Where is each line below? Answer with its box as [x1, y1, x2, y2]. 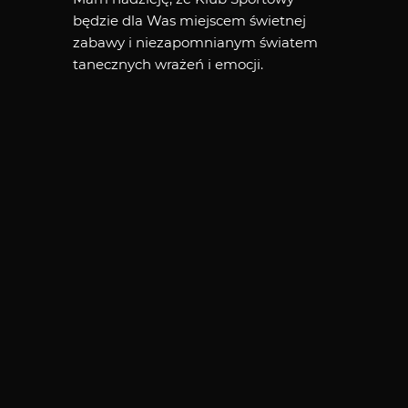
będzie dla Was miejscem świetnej [73, 12, 306, 29]
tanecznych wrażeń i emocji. [73, 56, 263, 73]
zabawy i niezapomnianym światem [73, 34, 318, 51]
